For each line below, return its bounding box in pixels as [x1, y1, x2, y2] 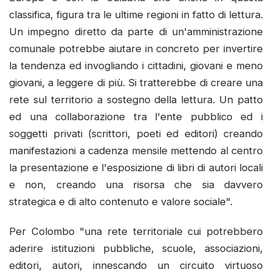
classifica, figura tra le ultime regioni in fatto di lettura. [9, 8, 263, 21]
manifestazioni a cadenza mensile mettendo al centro [9, 144, 263, 157]
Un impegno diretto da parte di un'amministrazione [9, 25, 263, 38]
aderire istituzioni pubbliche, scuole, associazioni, [9, 242, 263, 255]
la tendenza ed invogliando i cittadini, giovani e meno [9, 59, 263, 72]
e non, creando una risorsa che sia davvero [9, 178, 263, 191]
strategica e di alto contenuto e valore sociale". [9, 195, 233, 208]
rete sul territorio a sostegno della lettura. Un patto [9, 93, 263, 106]
